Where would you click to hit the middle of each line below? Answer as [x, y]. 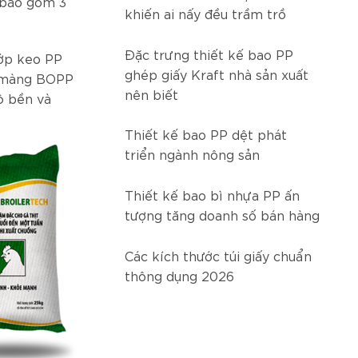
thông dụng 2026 [179, 275]
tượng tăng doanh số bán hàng [222, 215]
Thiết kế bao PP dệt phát [206, 134]
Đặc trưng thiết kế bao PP [209, 54]
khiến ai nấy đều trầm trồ [205, 14]
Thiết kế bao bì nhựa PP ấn [212, 195]
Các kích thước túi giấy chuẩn [218, 255]
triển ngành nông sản [192, 154]
